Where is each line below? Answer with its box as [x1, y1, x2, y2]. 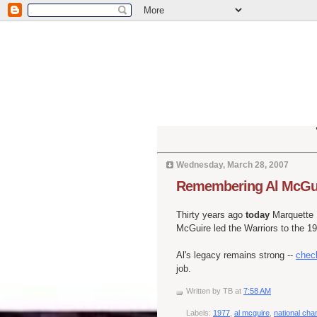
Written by [186, 287, 223, 296]
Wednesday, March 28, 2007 [176, 160, 289, 169]
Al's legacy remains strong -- [176, 250, 296, 261]
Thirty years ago [176, 209, 246, 221]
